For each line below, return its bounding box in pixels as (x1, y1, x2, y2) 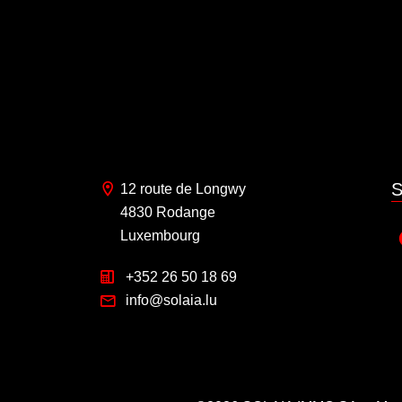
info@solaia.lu (126, 293, 217, 309)
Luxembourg (120, 227, 200, 243)
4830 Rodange (120, 204, 215, 220)
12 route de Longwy (120, 180, 246, 197)
